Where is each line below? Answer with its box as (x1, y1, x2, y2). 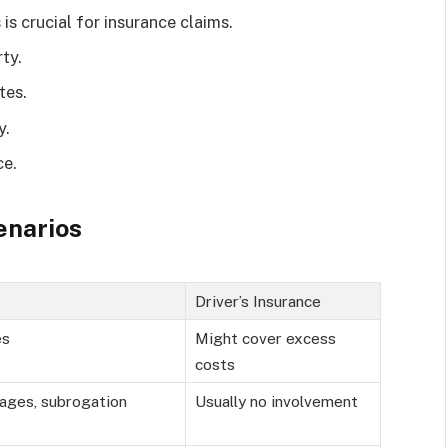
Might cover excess (195, 328, 336, 347)
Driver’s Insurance (195, 291, 321, 310)
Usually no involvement (195, 391, 358, 410)
